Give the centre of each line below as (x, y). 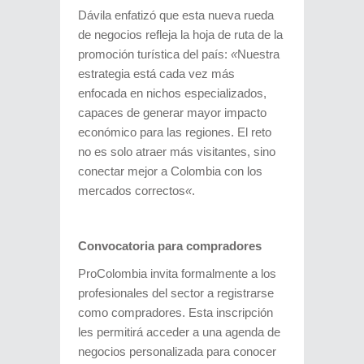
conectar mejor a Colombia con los (170, 171)
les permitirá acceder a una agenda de (179, 332)
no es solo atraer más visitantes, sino (177, 152)
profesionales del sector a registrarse (176, 293)
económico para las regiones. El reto (175, 132)
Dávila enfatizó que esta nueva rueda (176, 15)
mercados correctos (132, 191)
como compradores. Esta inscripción (175, 312)
